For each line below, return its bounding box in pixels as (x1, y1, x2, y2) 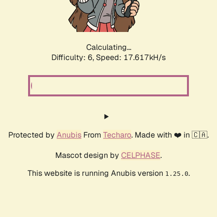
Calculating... (86, 42, 131, 53)
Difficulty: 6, (51, 52, 96, 63)
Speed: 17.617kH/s (96, 52, 166, 63)
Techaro (103, 130, 131, 140)
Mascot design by (55, 150, 121, 161)
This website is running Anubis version (27, 168, 165, 179)
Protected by (8, 130, 57, 140)
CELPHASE (121, 150, 160, 161)
